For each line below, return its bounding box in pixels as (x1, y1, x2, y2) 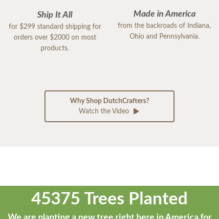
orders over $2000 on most (13, 34, 96, 42)
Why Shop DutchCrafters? (70, 97, 149, 105)
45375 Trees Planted (31, 190, 188, 208)
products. (41, 45, 69, 52)
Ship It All (37, 11, 72, 20)
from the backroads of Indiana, (118, 22, 211, 29)
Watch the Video (78, 108, 131, 115)
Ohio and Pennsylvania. (129, 33, 199, 40)
